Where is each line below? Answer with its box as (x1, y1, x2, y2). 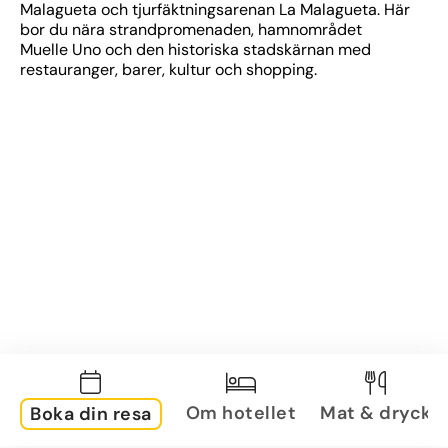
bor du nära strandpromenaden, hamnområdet (20, 19, 362, 40)
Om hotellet (185, 400, 296, 425)
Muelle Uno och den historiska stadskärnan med (20, 39, 371, 60)
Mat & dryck (320, 400, 432, 425)
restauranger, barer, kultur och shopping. (20, 59, 317, 80)
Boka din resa (30, 402, 152, 426)
